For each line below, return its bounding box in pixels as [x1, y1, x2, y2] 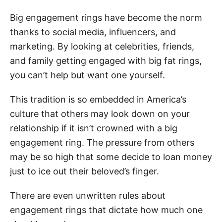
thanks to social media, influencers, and [10, 26, 176, 37]
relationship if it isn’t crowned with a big [10, 122, 177, 133]
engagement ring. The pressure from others [10, 137, 194, 148]
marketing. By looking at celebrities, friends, [10, 41, 194, 52]
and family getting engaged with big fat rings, [10, 55, 202, 66]
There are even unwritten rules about [10, 190, 166, 201]
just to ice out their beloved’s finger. [10, 166, 159, 176]
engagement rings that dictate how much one [10, 204, 203, 215]
